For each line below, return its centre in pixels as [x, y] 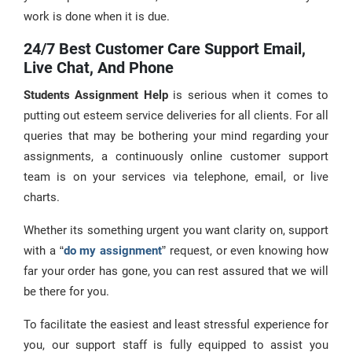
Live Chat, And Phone [99, 68]
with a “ [44, 251]
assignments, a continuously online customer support [176, 156]
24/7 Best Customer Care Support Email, [165, 49]
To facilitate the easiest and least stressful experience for [176, 324]
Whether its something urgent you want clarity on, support [176, 230]
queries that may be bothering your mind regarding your [176, 136]
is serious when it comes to [248, 95]
